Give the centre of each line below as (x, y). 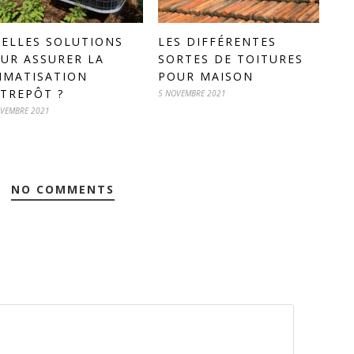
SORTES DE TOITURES (231, 58)
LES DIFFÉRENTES (217, 41)
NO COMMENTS (62, 189)
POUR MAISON (206, 76)
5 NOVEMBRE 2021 (192, 93)
